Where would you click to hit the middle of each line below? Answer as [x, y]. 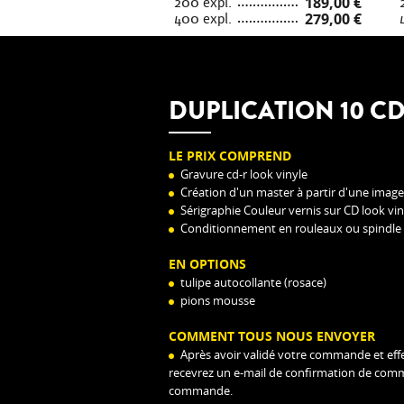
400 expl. [203, 19]
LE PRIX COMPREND [230, 156]
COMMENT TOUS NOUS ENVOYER [272, 336]
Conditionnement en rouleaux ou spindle [291, 228]
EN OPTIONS [207, 264]
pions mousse [218, 300]
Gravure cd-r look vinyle [244, 174]
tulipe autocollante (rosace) [253, 282]
